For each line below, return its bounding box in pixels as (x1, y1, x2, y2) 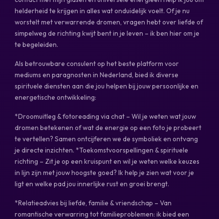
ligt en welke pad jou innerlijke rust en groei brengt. (15, 179, 169, 188)
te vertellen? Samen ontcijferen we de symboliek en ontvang (15, 134, 198, 143)
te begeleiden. (15, 40, 58, 49)
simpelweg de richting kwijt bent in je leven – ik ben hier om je (15, 28, 199, 38)
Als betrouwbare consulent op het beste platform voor (15, 59, 179, 68)
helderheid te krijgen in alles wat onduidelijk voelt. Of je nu (15, 6, 190, 15)
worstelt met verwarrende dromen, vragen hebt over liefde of (15, 17, 203, 26)
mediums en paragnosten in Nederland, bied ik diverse (15, 70, 178, 79)
